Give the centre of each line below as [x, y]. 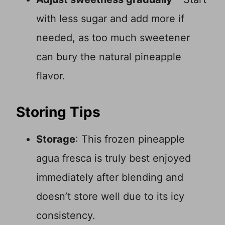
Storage [56, 139]
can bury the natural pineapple [109, 57]
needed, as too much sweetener [113, 38]
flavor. [51, 76]
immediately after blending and [110, 178]
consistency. [66, 216]
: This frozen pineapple [130, 139]
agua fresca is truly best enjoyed [114, 158]
